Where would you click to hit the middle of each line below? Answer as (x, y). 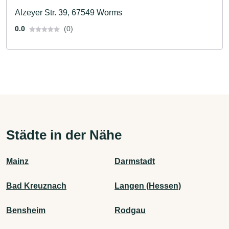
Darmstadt (135, 161)
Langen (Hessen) (148, 186)
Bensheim (26, 210)
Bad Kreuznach (36, 186)
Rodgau (130, 210)
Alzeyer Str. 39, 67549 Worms (68, 12)
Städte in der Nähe (64, 135)
